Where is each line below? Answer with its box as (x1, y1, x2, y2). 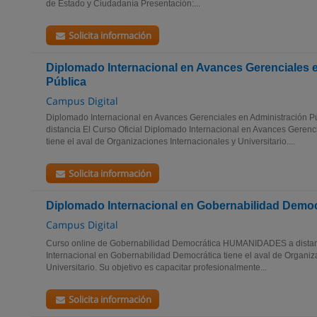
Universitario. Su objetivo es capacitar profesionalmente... (46, 263, 267, 272)
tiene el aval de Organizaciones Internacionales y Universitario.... (46, 137, 295, 146)
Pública (46, 76, 86, 88)
